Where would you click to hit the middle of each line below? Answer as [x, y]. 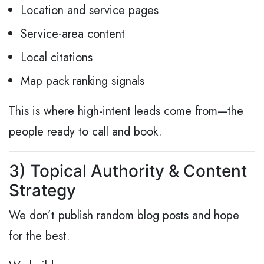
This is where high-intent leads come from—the [126, 111]
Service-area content [73, 34]
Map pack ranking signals [82, 81]
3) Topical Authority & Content [128, 171]
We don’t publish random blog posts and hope [124, 216]
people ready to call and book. [85, 132]
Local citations [57, 58]
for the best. [39, 236]
